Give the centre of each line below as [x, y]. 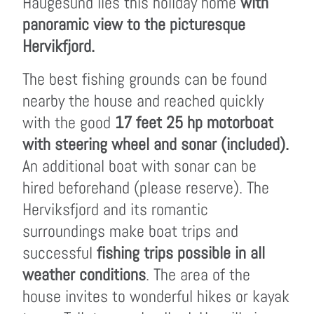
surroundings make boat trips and [130, 231]
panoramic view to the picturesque [134, 24]
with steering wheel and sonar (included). [156, 144]
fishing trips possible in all [179, 253]
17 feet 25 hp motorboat [194, 122]
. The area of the [198, 274]
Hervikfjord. [59, 46]
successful [57, 253]
